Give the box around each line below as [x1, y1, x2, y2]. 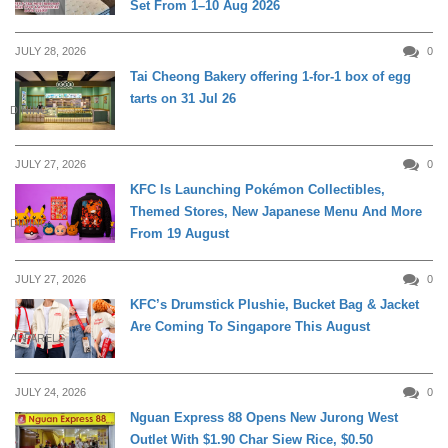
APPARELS [10, 332, 65, 345]
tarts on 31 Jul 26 [130, 90, 236, 106]
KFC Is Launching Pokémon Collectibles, [130, 181, 385, 197]
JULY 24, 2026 [15, 386, 86, 399]
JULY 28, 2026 [15, 44, 86, 57]
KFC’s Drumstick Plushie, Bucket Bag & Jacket [130, 296, 419, 312]
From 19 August [130, 225, 229, 241]
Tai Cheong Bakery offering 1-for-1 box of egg [130, 68, 411, 84]
